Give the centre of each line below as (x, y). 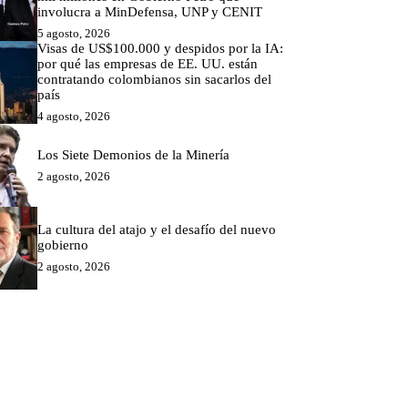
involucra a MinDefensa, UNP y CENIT (150, 12)
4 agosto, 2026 (74, 117)
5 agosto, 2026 (74, 34)
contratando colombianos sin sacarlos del (155, 80)
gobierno (63, 245)
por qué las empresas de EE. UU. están (148, 64)
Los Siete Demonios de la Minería (136, 154)
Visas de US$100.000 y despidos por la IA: (161, 49)
